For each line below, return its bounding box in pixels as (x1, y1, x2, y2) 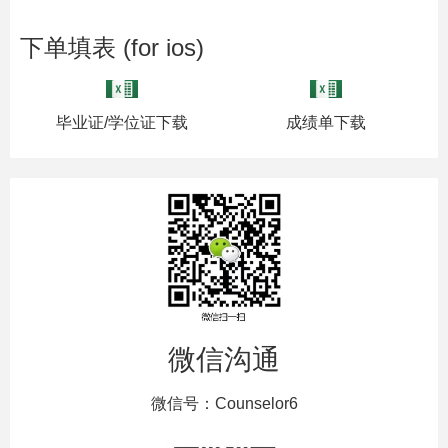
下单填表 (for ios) (20, 34, 204, 62)
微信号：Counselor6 (150, 394, 298, 412)
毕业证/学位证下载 (56, 114, 188, 132)
